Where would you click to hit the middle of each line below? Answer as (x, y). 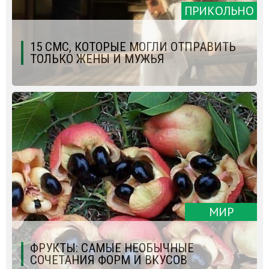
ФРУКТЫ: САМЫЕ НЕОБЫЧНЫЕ (112, 248)
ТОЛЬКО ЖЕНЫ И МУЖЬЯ (97, 59)
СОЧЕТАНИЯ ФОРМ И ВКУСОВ (109, 260)
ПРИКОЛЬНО (219, 11)
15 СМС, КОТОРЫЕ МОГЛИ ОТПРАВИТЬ (133, 47)
